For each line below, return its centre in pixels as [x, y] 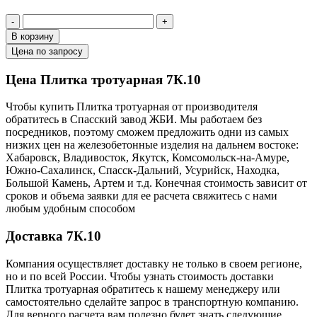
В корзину [33, 36]
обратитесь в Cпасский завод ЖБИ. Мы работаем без [134, 120]
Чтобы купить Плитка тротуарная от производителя [132, 107]
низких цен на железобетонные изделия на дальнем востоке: [152, 145]
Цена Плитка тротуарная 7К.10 [103, 79]
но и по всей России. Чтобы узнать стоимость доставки [140, 276]
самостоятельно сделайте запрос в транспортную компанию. [152, 301]
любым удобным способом [70, 209]
